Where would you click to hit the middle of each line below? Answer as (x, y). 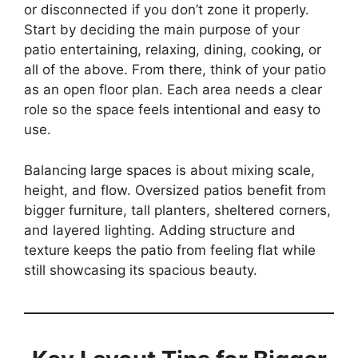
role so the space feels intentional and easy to (172, 110)
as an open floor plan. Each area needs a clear (173, 90)
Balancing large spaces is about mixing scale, (169, 170)
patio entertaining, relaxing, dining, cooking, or (173, 50)
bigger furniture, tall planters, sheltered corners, (177, 210)
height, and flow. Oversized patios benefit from (175, 190)
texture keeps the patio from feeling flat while (170, 250)
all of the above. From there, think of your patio (175, 70)
